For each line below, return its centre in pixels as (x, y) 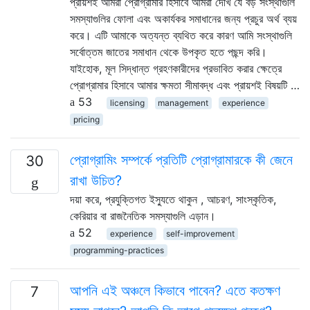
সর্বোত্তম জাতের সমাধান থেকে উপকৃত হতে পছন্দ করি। (168, 52)
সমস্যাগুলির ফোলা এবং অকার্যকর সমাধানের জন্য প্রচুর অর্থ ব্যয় (183, 18)
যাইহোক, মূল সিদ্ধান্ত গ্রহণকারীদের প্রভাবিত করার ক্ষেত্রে (176, 68)
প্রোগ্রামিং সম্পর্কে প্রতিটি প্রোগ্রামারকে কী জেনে (181, 159)
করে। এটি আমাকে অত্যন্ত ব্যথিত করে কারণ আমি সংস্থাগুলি (181, 35)
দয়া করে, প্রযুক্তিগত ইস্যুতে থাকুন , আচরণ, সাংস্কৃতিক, (173, 199)
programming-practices (118, 250)
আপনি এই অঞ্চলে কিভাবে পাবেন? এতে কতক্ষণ (175, 290)
